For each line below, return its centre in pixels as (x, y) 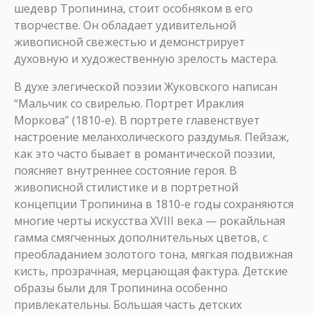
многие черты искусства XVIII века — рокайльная (150, 221)
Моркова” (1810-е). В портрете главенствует (137, 120)
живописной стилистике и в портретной (126, 187)
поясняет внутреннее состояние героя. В (125, 170)
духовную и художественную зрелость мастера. (146, 59)
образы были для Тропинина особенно (121, 288)
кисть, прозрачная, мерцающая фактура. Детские (151, 271)
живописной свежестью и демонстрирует (130, 42)
